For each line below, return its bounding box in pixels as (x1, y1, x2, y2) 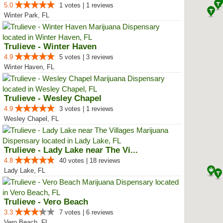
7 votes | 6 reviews (59, 209, 113, 216)
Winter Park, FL (4, 11, 49, 19)
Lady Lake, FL (4, 167, 45, 174)
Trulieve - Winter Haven (4, 42, 97, 51)
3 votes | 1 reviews (59, 105, 113, 112)
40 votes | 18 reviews (59, 157, 120, 164)
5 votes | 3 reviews (59, 53, 113, 61)
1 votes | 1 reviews (59, 1, 113, 9)
